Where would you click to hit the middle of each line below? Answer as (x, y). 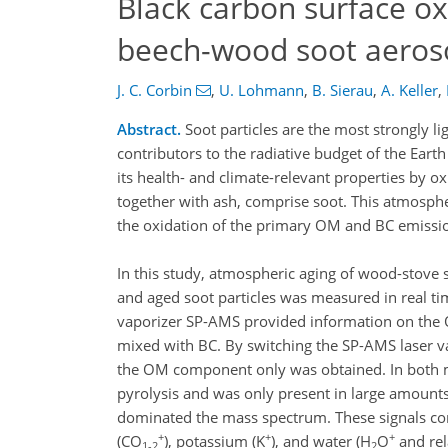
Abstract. (149, 129)
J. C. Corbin (154, 90)
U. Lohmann (261, 90)
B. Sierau (342, 90)
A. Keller (409, 90)
